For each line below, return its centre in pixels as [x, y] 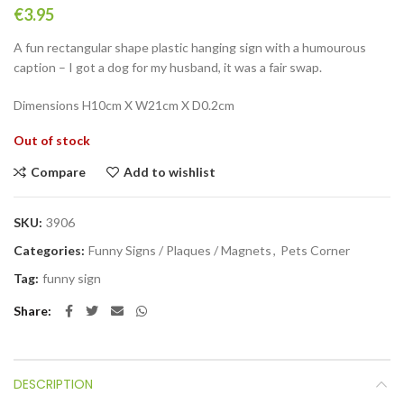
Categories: [50, 250]
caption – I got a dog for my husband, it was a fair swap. [168, 67]
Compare [58, 171]
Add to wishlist [170, 171]
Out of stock [52, 140]
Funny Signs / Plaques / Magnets [180, 250]
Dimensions [48, 105]
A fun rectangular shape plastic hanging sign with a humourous [190, 47]
